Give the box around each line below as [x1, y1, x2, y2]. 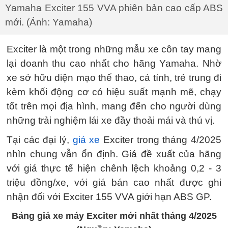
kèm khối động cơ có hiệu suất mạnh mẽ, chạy [7, 87, 221, 97]
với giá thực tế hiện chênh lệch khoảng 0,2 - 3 [7, 163, 221, 174]
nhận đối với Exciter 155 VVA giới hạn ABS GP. [7, 191, 212, 202]
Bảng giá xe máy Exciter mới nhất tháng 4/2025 [11, 211, 217, 221]
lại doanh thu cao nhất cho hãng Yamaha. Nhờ [7, 58, 221, 69]
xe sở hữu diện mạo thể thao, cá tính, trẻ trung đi [7, 72, 221, 83]
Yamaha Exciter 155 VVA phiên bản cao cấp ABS [5, 3, 223, 13]
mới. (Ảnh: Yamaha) [5, 17, 92, 27]
